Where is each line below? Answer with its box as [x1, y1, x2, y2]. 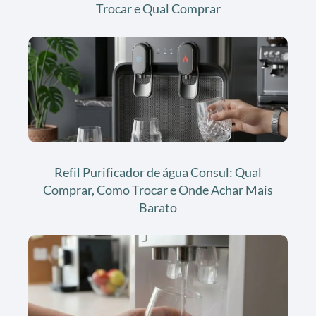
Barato [139, 199, 177, 215]
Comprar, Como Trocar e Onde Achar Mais [43, 181, 273, 197]
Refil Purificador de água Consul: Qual [54, 164, 262, 180]
